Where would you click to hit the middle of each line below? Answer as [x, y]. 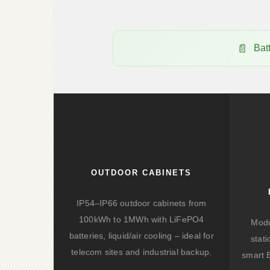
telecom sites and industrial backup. [142, 252]
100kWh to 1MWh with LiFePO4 [142, 219]
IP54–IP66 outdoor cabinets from [142, 203]
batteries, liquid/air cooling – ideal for [141, 236]
